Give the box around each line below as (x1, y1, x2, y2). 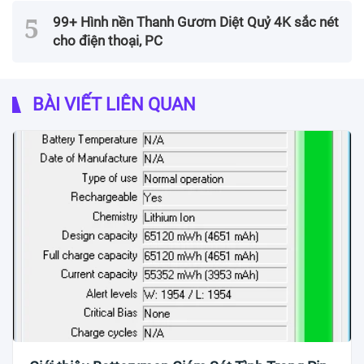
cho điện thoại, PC (53, 32, 162, 50)
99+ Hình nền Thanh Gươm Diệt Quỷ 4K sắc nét (53, 14, 339, 31)
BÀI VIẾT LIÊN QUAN (28, 94, 196, 115)
